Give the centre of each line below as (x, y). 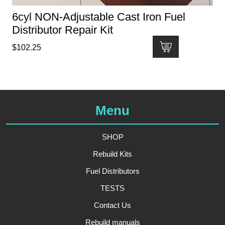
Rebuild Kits (113, 154)
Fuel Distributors (113, 171)
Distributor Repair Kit (63, 30)
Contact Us (113, 205)
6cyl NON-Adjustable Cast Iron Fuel (99, 17)
